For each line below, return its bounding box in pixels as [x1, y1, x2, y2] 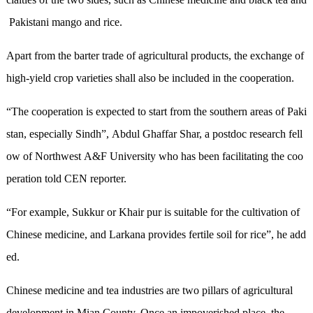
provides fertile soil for [145, 228, 247, 241]
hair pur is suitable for [126, 206, 226, 219]
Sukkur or [71, 206, 119, 219]
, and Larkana [84, 228, 145, 241]
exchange [249, 50, 292, 62]
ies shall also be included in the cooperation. [100, 72, 294, 85]
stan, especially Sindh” [6, 128, 106, 140]
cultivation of [241, 206, 303, 219]
